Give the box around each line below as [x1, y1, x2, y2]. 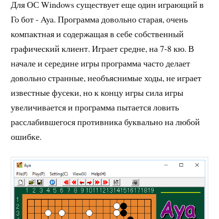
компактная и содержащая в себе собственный [11, 28, 184, 40]
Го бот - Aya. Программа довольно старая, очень [11, 13, 188, 25]
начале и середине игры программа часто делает [11, 57, 191, 69]
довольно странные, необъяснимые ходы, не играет [11, 72, 202, 84]
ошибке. [11, 131, 42, 143]
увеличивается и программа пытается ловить [11, 101, 179, 113]
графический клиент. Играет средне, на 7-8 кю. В [11, 43, 195, 55]
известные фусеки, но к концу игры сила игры [11, 87, 184, 99]
